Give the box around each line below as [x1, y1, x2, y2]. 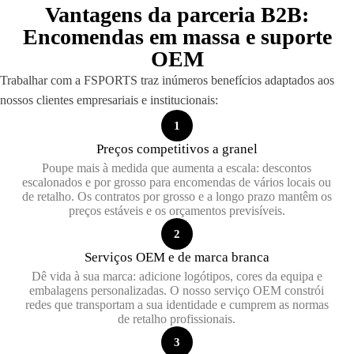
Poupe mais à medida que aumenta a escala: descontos [42, 161, 312, 175]
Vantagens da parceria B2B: [45, 2, 309, 27]
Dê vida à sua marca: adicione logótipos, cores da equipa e [31, 269, 322, 283]
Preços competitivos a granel [96, 141, 258, 156]
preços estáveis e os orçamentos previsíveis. [68, 204, 285, 217]
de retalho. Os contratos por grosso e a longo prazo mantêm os [21, 190, 332, 203]
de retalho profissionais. [118, 312, 236, 326]
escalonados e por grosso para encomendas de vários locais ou [22, 175, 332, 189]
